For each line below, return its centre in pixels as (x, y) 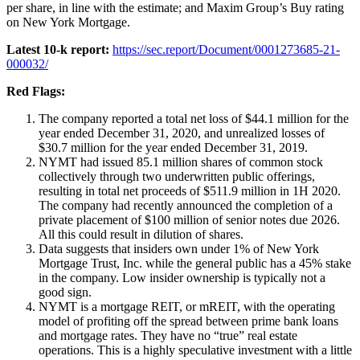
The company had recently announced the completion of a (186, 205)
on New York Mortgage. (68, 22)
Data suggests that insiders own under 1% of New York (179, 248)
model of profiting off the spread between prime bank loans (188, 321)
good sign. (65, 292)
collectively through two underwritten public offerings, (177, 176)
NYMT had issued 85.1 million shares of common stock (181, 162)
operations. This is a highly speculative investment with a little (195, 350)
